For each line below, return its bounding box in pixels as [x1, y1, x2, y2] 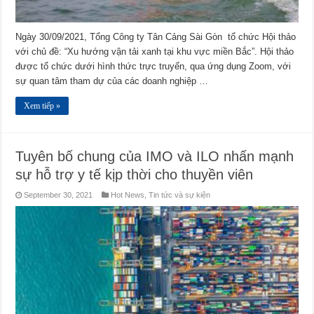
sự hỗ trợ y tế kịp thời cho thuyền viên [15, 167, 254, 183]
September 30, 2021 [24, 191, 93, 200]
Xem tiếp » [24, 101, 61, 111]
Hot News [111, 191, 145, 200]
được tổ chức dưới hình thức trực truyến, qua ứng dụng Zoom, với [15, 61, 292, 72]
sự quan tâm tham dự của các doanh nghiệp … [15, 76, 209, 87]
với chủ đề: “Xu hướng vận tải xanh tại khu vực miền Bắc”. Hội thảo [15, 46, 294, 57]
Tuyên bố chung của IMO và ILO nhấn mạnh [15, 149, 294, 165]
